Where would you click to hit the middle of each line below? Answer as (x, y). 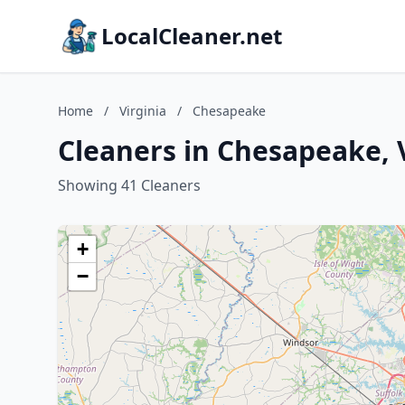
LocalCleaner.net (192, 36)
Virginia (143, 111)
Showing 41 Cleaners (129, 185)
